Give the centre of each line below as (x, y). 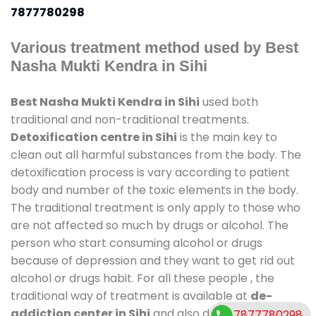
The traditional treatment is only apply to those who (156, 207)
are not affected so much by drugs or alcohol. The (150, 225)
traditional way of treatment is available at (130, 296)
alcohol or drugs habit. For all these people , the (142, 278)
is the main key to (227, 137)
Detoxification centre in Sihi (94, 137)
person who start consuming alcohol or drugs (136, 243)
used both (229, 102)
